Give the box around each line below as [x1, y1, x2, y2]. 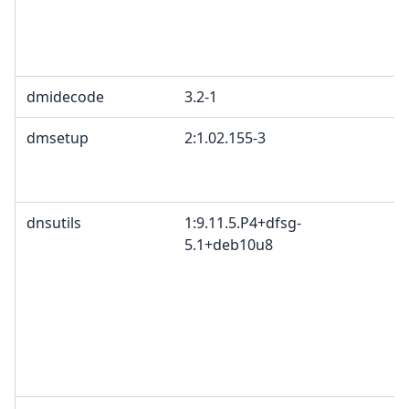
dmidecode [26, 87, 104, 108]
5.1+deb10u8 [184, 235, 273, 256]
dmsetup [26, 128, 89, 149]
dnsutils [26, 213, 81, 234]
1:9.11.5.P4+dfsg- [184, 213, 301, 234]
